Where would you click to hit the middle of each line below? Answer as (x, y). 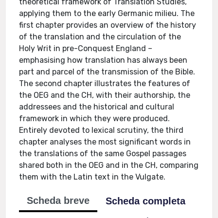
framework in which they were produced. (95, 118)
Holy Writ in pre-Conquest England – (86, 48)
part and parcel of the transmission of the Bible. (107, 72)
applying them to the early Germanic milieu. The (107, 13)
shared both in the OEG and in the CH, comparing (109, 165)
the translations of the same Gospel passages (103, 154)
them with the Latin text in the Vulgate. (92, 177)
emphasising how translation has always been (103, 60)
